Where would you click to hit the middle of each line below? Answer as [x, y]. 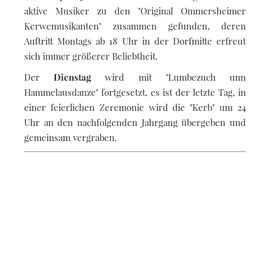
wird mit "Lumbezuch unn [176, 77]
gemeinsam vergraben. [71, 137]
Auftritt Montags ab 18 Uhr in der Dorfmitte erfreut [135, 41]
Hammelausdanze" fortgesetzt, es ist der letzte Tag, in [135, 92]
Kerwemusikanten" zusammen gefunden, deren [135, 26]
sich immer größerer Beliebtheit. [91, 56]
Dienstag [80, 77]
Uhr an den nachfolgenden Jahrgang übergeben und [135, 122]
